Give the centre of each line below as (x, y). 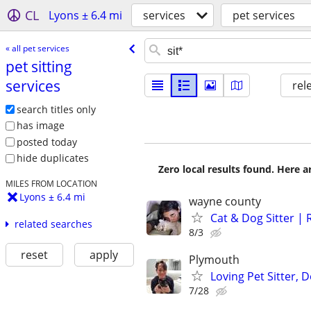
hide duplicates (52, 158)
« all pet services (37, 48)
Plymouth (214, 260)
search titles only (56, 109)
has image (40, 126)
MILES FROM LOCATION (51, 184)
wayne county (225, 201)
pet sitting (39, 66)
